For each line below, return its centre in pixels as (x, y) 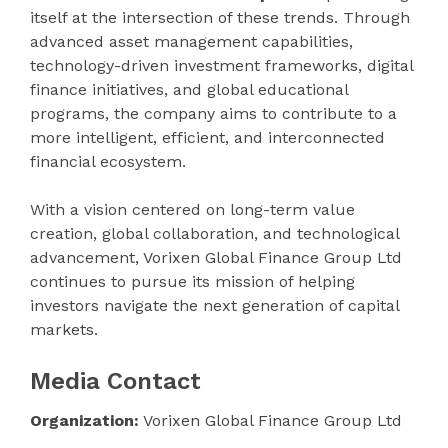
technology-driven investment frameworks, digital (221, 65)
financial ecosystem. (108, 161)
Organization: (84, 420)
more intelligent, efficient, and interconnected (207, 137)
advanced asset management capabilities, (191, 41)
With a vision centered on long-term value (192, 209)
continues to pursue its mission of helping (192, 281)
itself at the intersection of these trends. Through (220, 17)
